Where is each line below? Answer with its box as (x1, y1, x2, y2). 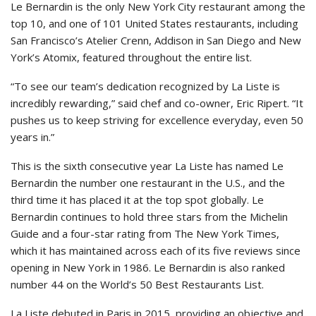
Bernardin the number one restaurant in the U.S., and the (11, 175, 285, 190)
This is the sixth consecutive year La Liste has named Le (11, 158, 284, 173)
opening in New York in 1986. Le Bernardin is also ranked (11, 260, 285, 274)
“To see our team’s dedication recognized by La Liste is (11, 78, 280, 93)
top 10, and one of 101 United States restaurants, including (11, 16, 298, 30)
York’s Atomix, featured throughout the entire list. (11, 49, 252, 64)
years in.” (11, 129, 54, 144)
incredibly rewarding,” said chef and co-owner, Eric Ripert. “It (11, 95, 303, 110)
